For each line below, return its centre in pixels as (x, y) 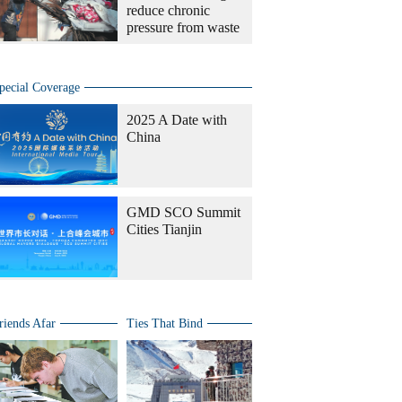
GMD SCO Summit (184, 212)
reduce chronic (168, 10)
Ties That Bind (165, 323)
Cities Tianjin (164, 229)
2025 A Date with (177, 120)
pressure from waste (183, 27)
